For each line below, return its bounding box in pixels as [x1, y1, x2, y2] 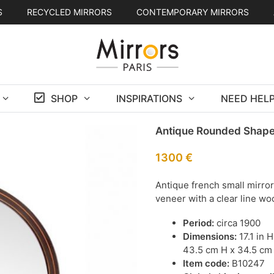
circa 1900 [217, 217, 261, 229]
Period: [183, 217, 217, 229]
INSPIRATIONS [116, 92, 182, 105]
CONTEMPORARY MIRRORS [136, 7, 249, 17]
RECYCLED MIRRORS [26, 7, 112, 17]
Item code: [183, 257, 232, 270]
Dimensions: [183, 231, 239, 243]
